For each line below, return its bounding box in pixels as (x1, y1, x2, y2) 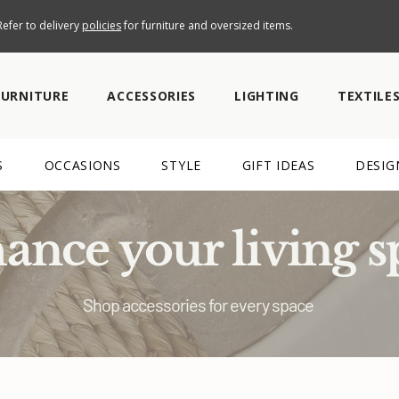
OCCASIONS (44, 157, 121, 174)
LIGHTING (234, 87, 299, 104)
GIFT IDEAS (241, 157, 315, 174)
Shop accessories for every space (83, 293, 313, 315)
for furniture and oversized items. (121, 18, 294, 33)
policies (82, 18, 122, 33)
